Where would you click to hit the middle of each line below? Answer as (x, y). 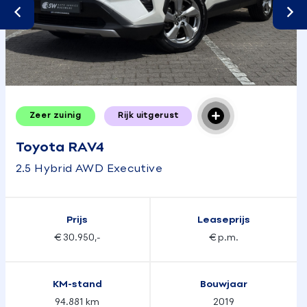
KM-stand (77, 284)
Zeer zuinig (55, 115)
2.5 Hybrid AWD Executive (89, 169)
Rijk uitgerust (148, 115)
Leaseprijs (223, 220)
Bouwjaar (223, 284)
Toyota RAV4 (60, 148)
